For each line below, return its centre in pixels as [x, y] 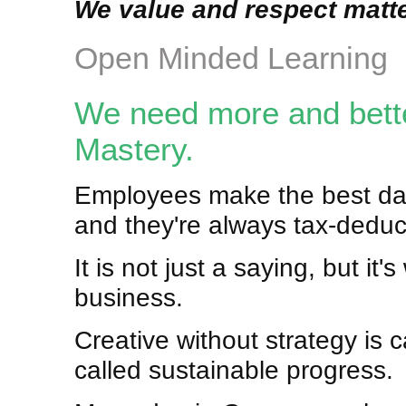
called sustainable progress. [234, 370]
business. [129, 298]
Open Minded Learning [231, 58]
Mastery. [134, 150]
